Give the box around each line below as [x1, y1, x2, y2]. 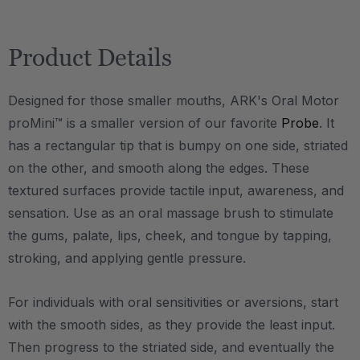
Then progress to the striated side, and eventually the [8, 339, 334, 355]
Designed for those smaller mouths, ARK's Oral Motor [8, 92, 339, 108]
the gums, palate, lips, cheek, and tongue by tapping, [8, 227, 332, 243]
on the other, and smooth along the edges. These [8, 160, 309, 176]
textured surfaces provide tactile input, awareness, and [8, 182, 344, 198]
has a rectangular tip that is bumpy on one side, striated [8, 137, 348, 153]
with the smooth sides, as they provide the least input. [8, 317, 335, 333]
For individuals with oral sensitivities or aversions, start [8, 294, 338, 310]
